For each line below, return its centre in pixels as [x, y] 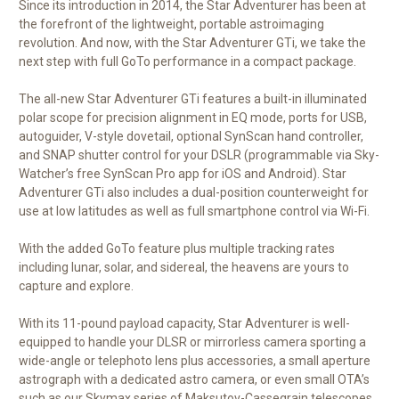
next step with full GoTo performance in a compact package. [187, 62]
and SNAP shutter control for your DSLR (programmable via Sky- [199, 155]
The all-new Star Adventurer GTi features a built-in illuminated [193, 99]
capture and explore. [76, 286]
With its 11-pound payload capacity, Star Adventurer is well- [184, 324]
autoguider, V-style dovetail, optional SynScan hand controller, [191, 137]
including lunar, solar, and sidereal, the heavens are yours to [184, 268]
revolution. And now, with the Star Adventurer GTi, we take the [192, 43]
